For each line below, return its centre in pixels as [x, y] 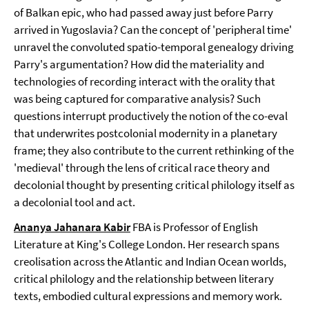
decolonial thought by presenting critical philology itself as [154, 185]
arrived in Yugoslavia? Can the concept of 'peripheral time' [153, 30]
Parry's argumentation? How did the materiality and [139, 64]
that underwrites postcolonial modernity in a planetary [146, 133]
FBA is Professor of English [194, 227]
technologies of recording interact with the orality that [144, 81]
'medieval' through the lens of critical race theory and [142, 168]
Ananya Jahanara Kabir [72, 227]
